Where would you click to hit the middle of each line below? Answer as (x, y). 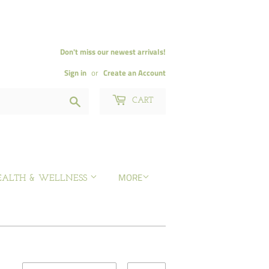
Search (94, 100)
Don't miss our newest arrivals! (113, 52)
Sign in (75, 73)
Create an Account (134, 73)
